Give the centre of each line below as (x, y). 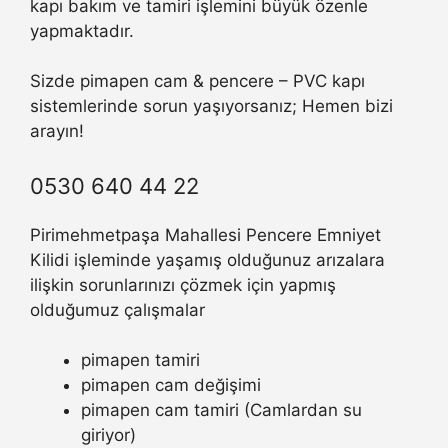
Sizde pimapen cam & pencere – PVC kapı (197, 81)
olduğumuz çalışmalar (117, 309)
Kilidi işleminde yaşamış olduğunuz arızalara (207, 259)
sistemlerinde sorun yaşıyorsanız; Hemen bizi (211, 106)
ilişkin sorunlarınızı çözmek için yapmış (183, 284)
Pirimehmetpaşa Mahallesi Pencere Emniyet (205, 234)
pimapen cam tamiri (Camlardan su (221, 410)
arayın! (57, 131)
